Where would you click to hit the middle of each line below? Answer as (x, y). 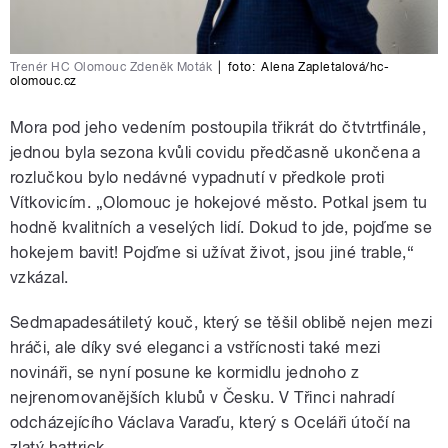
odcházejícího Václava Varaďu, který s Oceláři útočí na (210, 423)
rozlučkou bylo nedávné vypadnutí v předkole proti (197, 178)
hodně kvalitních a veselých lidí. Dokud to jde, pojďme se (221, 228)
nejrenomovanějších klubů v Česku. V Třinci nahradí (202, 398)
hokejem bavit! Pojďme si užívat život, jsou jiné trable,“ (212, 253)
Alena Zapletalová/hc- (325, 67)
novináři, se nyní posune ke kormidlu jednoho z (185, 373)
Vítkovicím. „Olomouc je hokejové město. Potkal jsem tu (219, 203)
